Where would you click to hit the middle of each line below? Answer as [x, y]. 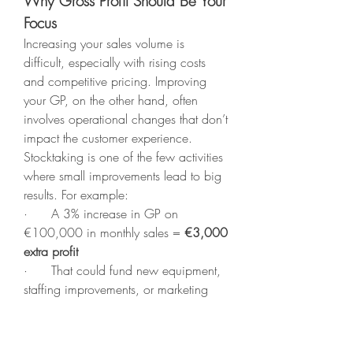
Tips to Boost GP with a [96, 310]
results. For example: [76, 195]
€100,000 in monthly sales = [104, 232]
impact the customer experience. [108, 138]
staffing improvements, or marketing [116, 289]
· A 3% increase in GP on [101, 214]
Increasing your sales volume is [104, 43]
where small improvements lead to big [123, 176]
